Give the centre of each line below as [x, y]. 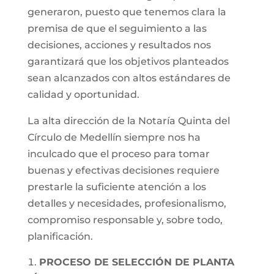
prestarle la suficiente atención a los [117, 187]
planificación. [60, 236]
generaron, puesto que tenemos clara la [127, 12]
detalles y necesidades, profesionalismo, [127, 203]
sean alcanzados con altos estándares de [129, 78]
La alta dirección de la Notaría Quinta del [128, 121]
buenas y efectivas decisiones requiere [123, 170]
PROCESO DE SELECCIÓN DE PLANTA [136, 262]
